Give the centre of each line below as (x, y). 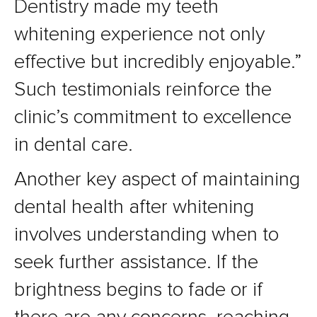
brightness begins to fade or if (138, 290)
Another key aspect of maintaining (157, 179)
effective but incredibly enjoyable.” (158, 62)
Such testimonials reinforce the (143, 90)
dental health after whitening (134, 207)
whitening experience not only (139, 34)
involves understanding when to (146, 235)
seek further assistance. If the (136, 262)
